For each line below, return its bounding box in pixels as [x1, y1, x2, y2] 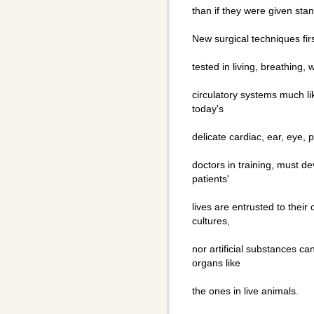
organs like [192, 257, 240, 269]
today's [192, 103, 224, 115]
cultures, [192, 215, 230, 227]
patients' [192, 173, 229, 185]
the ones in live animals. [192, 285, 299, 297]
